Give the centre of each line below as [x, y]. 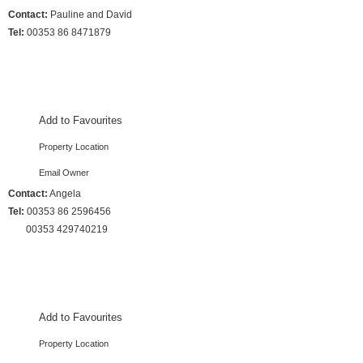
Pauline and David [90, 15]
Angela [64, 194]
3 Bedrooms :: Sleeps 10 [81, 84]
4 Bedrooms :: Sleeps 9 [81, 281]
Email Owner [64, 173]
